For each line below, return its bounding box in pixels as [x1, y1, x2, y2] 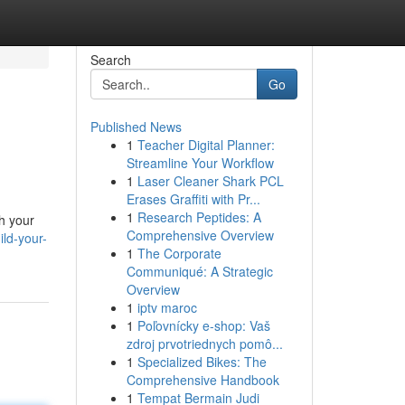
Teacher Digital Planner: [137, 136, 275, 154]
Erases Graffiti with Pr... [126, 190, 260, 208]
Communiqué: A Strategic [126, 262, 273, 280]
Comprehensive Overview [126, 226, 274, 244]
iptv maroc [137, 298, 197, 316]
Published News [89, 118, 182, 136]
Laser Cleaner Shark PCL [137, 172, 284, 190]
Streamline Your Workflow [126, 154, 274, 172]
